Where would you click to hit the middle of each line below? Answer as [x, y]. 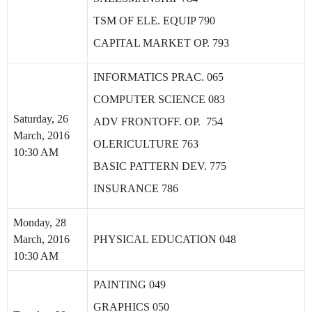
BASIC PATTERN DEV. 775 [160, 166]
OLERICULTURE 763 [146, 144]
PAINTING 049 [130, 284]
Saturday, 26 [41, 119]
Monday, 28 [40, 223]
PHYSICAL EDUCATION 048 [165, 239]
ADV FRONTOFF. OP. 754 [158, 122]
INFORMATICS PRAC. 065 [158, 77]
